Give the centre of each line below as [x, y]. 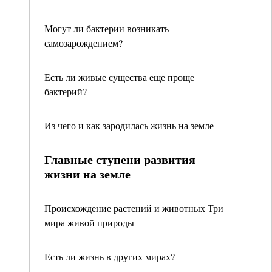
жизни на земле [87, 174]
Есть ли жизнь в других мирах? [110, 257]
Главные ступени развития [120, 159]
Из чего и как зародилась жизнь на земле [129, 125]
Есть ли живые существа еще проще [119, 77]
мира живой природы [89, 223]
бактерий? [66, 91]
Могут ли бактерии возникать [107, 28]
